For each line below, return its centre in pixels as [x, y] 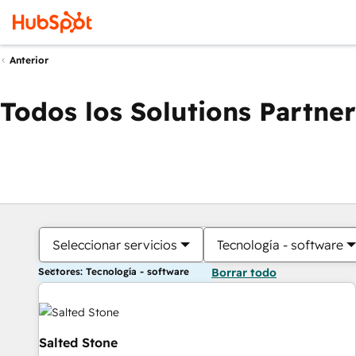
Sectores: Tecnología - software [114, 271]
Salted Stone [78, 343]
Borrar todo [244, 273]
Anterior [29, 60]
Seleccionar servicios [115, 245]
